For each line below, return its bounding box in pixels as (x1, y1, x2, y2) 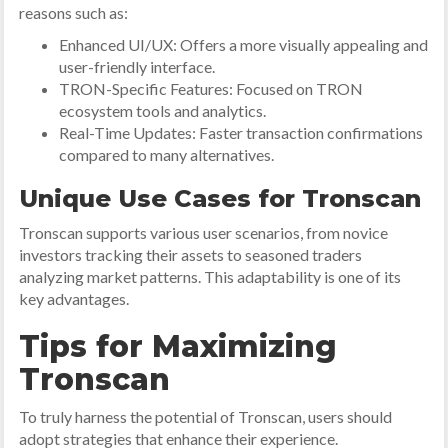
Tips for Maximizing (19, 328, 338, 365)
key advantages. (19, 289, 130, 308)
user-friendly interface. (59, 57, 216, 76)
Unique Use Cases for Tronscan (19, 184, 422, 213)
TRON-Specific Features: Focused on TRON (59, 79, 364, 98)
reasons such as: (19, 3, 129, 22)
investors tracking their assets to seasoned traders (19, 245, 363, 264)
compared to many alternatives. (59, 145, 275, 164)
